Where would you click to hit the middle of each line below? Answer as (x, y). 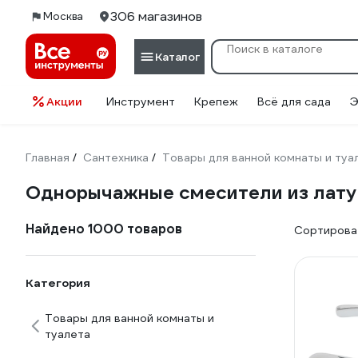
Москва (63, 16)
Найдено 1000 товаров (104, 229)
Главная (48, 157)
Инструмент (141, 101)
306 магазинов (156, 16)
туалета (68, 334)
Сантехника (116, 157)
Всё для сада (294, 101)
